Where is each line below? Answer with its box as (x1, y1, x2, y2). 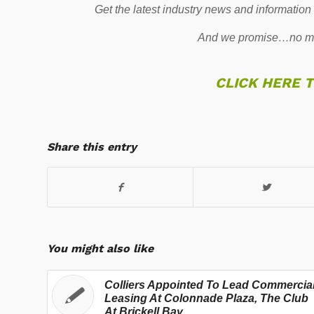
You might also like (47, 241, 153, 255)
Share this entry (47, 139, 137, 153)
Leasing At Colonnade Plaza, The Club (104, 292, 308, 304)
